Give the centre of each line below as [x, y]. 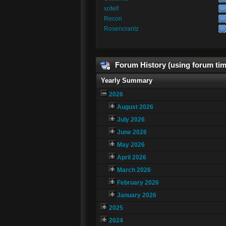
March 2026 [134, 170]
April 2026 [131, 158]
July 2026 [131, 120]
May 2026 [131, 145]
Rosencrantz [121, 29]
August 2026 [135, 107]
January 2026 [136, 195]
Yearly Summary [127, 81]
